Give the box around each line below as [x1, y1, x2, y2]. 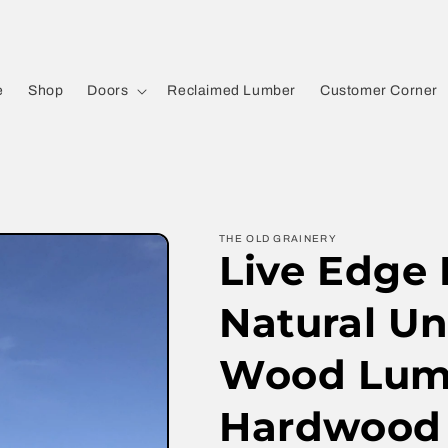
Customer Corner [319, 82, 438, 98]
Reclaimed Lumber [167, 82, 296, 98]
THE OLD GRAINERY [219, 233, 337, 245]
